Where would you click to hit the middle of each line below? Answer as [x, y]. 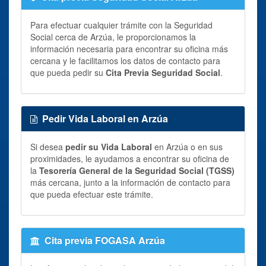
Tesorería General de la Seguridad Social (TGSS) [137, 170]
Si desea [48, 146]
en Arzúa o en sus [187, 146]
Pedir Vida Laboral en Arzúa [105, 118]
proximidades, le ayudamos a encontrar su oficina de [130, 158]
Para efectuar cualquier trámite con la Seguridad [121, 25]
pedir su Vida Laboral [109, 146]
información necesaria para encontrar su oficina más [129, 48]
